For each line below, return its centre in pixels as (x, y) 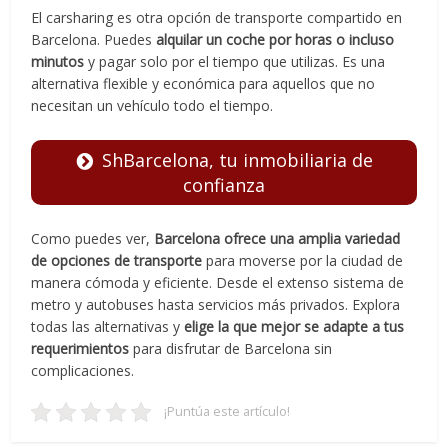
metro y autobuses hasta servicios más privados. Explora (216, 304)
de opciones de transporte (117, 260)
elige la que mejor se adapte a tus (294, 326)
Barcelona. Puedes (94, 40)
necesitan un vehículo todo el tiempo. (152, 106)
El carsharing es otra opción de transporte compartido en (217, 18)
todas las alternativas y (108, 326)
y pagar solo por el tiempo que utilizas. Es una (235, 62)
